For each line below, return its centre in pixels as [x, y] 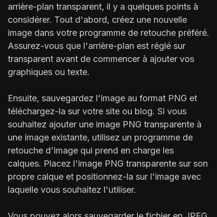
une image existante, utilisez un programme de [100, 137]
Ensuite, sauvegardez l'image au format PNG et [102, 98]
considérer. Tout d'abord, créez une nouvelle [97, 19]
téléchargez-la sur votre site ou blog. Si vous [97, 111]
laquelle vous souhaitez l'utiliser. [72, 189]
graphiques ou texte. [49, 72]
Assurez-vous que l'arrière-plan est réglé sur [97, 46]
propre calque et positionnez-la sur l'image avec [104, 176]
